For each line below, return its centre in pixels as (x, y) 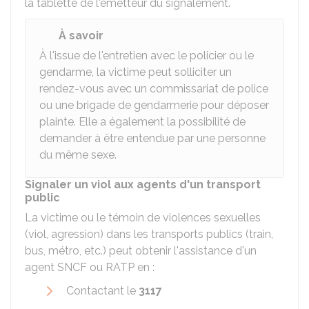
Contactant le (101, 291)
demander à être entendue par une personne (152, 138)
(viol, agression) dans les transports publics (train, (149, 234)
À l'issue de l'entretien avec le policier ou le (147, 56)
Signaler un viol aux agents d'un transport (143, 185)
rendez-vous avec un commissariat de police (154, 89)
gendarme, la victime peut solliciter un (136, 72)
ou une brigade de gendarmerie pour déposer (154, 105)
